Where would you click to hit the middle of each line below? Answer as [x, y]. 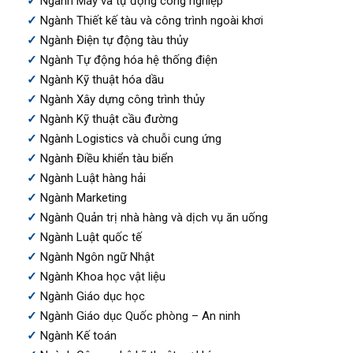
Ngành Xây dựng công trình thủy [122, 99]
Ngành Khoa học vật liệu [102, 276]
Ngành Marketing [83, 197]
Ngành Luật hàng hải [93, 178]
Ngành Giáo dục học [92, 296]
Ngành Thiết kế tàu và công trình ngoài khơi [151, 20]
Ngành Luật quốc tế [91, 237]
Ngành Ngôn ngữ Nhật [97, 256]
